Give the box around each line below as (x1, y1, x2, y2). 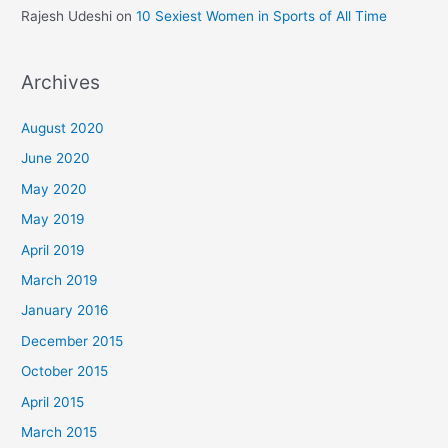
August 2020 (21, 119, 105, 136)
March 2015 (21, 424, 98, 441)
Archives (21, 69, 101, 94)
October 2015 (21, 363, 109, 380)
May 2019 (21, 211, 86, 228)
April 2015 (21, 393, 85, 410)
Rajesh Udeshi (21, 7, 113, 24)
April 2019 (21, 241, 86, 258)
